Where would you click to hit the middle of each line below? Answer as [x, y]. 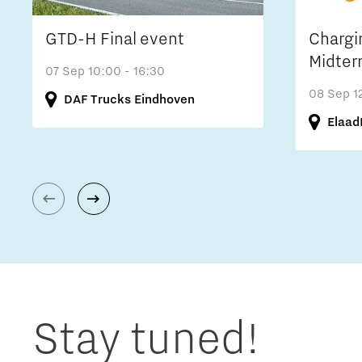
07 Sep [67, 71]
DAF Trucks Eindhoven [129, 99]
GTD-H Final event [115, 39]
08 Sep [331, 93]
